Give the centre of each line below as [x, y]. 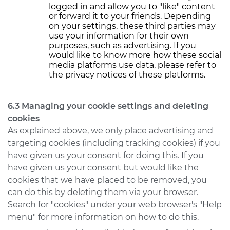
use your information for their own [119, 36]
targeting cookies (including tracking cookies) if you [114, 143]
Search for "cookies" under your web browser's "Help [115, 205]
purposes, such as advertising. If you [122, 45]
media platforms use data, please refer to [132, 65]
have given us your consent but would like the [103, 168]
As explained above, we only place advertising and [110, 131]
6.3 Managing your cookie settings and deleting [108, 106]
